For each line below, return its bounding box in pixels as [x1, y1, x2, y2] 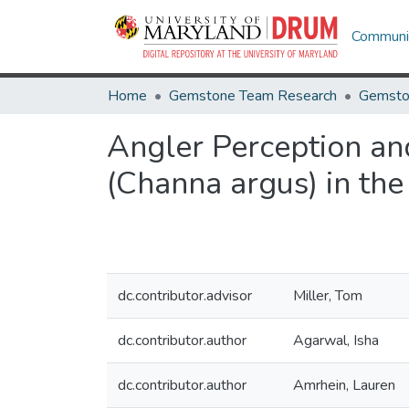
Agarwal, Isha [293, 330, 379, 351]
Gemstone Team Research [169, 86, 337, 106]
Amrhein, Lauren [293, 375, 395, 395]
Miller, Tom [293, 286, 362, 306]
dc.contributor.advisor [118, 286, 252, 306]
